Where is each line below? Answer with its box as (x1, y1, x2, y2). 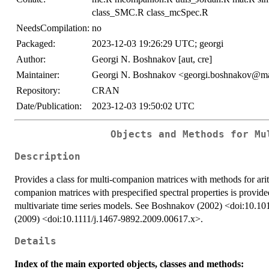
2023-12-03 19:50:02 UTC (92, 101, 195, 112)
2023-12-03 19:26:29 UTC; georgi (92, 38, 223, 49)
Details (14, 235, 56, 247)
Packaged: (16, 38, 55, 49)
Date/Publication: (16, 101, 82, 112)
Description (14, 151, 80, 162)
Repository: (16, 85, 60, 96)
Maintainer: (16, 70, 59, 80)
